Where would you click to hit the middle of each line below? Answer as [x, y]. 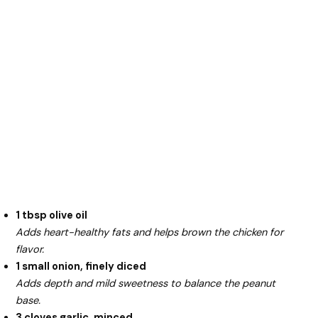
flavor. [30, 249]
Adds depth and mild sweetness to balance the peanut [146, 283]
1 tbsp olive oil [52, 215]
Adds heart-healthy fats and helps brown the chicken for [150, 232]
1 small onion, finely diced [81, 266]
